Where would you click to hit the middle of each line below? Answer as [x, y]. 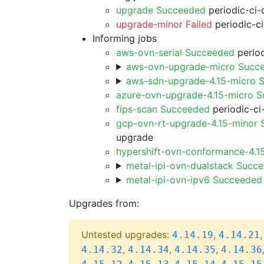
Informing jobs [125, 38]
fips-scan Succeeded [163, 109]
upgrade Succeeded [161, 10]
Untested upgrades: [127, 235]
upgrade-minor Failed [164, 24]
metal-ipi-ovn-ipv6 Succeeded [194, 180]
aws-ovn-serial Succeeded [175, 52]
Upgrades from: [104, 203]
